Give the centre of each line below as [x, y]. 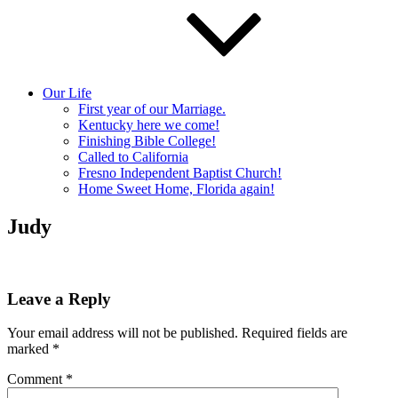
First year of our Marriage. [152, 109]
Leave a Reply [59, 298]
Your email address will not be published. [123, 333]
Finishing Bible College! [147, 141]
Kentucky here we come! [149, 125]
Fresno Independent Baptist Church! [180, 173]
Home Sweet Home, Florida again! [176, 189]
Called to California [133, 157]
